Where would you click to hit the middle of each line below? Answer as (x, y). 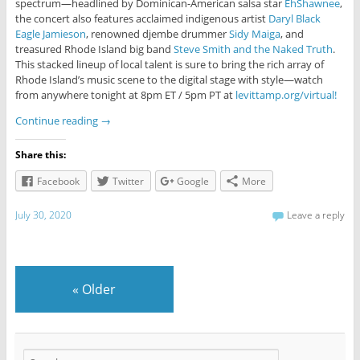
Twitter (128, 182)
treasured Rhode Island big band (94, 49)
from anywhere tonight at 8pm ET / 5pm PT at (125, 95)
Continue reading (57, 121)
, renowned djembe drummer (157, 34)
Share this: (40, 155)
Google (192, 182)
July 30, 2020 (43, 215)
